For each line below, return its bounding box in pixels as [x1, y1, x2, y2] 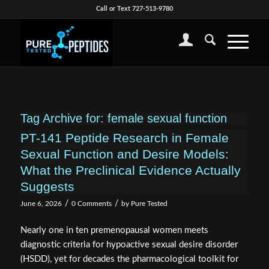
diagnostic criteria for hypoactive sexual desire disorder [20, 240, 238, 249]
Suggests [20, 180, 74, 193]
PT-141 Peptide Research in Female [20, 131, 229, 145]
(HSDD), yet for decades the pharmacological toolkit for [20, 254, 238, 264]
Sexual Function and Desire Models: [20, 147, 229, 161]
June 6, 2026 [20, 200, 62, 207]
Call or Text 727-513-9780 [95, 5, 173, 12]
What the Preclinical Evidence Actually [20, 163, 241, 177]
